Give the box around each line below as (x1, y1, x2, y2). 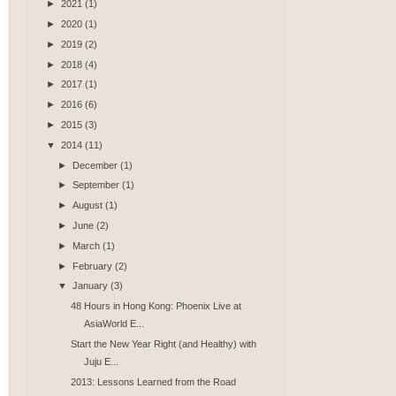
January (72, 280, 111, 292)
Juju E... (83, 356, 118, 368)
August (72, 200, 106, 211)
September (72, 179, 123, 191)
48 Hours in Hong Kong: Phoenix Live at (70, 301, 241, 312)
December (72, 159, 121, 171)
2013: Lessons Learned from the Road (70, 376, 236, 387)
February (72, 260, 116, 271)
